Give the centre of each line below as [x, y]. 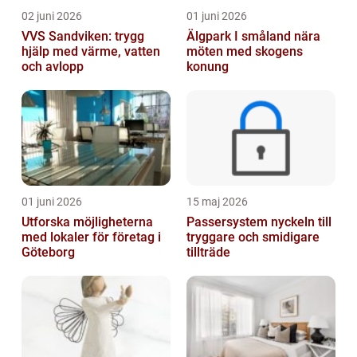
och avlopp [53, 67]
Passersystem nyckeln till [229, 222]
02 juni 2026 [52, 16]
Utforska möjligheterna [87, 222]
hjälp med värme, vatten [91, 52]
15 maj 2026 [217, 202]
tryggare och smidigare [253, 237]
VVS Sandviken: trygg [83, 37]
